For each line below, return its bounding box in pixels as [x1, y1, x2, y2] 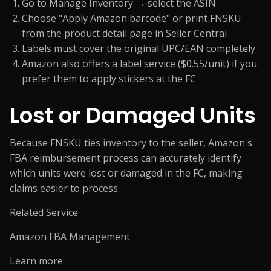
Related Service [10, 206, 78, 219]
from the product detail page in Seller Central [22, 27, 227, 40]
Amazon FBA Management [10, 230, 130, 243]
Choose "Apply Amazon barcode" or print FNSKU [22, 11, 241, 25]
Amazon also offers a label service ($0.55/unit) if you [22, 57, 257, 70]
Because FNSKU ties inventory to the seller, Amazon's [10, 136, 252, 149]
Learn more [10, 254, 63, 267]
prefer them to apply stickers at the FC [22, 72, 196, 85]
